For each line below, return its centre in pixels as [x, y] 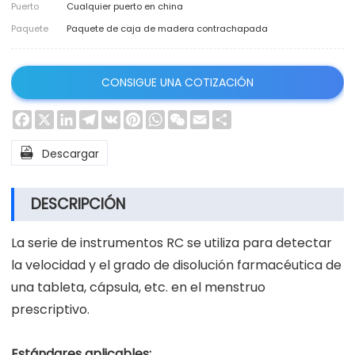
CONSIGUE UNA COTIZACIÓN [177, 82]
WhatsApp [193, 116]
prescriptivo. [50, 309]
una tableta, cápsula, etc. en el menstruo [138, 287]
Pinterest [167, 116]
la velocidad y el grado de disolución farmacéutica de [176, 265]
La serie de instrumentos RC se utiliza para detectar [172, 242]
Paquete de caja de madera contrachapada [167, 28]
